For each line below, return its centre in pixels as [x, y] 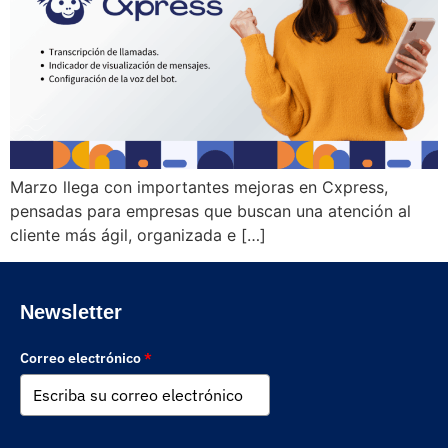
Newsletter [71, 311]
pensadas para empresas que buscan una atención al [210, 211]
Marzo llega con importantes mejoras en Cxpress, [199, 187]
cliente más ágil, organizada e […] [138, 235]
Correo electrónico [80, 357]
